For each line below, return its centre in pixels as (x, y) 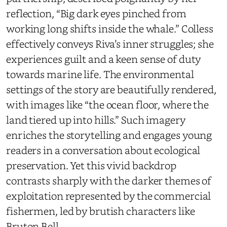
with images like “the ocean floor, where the (108, 104)
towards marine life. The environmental (100, 74)
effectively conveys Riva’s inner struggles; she (110, 44)
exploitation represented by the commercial (109, 196)
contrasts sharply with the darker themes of (109, 180)
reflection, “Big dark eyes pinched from (96, 13)
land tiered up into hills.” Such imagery (96, 120)
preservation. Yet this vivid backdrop (91, 165)
